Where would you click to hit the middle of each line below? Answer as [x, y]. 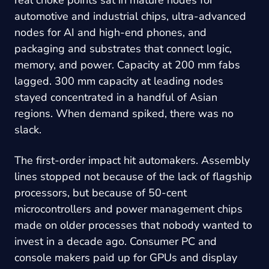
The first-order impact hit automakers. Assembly [132, 160]
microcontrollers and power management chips [128, 209]
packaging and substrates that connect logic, [123, 48]
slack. [28, 129]
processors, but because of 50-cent [101, 192]
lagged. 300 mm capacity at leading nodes [119, 81]
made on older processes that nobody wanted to [133, 225]
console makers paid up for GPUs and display [126, 257]
